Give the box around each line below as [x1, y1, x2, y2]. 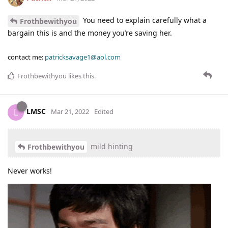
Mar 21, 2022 [51, 107, 89, 117]
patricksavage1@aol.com [45, 52, 121, 62]
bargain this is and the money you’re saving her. [8, 27, 172, 38]
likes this [67, 71, 94, 80]
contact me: [8, 52, 45, 62]
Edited [94, 107, 113, 117]
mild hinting [89, 141, 133, 151]
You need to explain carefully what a [81, 15, 207, 25]
